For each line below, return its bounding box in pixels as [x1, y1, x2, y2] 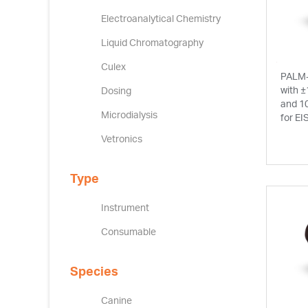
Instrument [101, 201, 149, 213]
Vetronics [101, 133, 142, 144]
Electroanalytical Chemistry [101, 12, 221, 24]
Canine [101, 294, 132, 306]
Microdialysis [101, 109, 157, 120]
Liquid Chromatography [101, 36, 203, 48]
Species [70, 263, 118, 278]
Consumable [101, 225, 156, 237]
